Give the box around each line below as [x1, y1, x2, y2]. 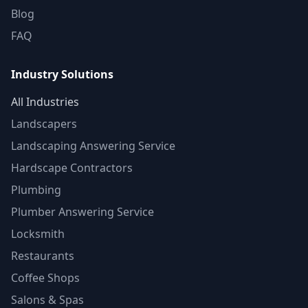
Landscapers [11, 116, 77, 131]
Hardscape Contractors [11, 160, 133, 175]
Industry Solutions [11, 67, 113, 82]
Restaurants [11, 248, 74, 263]
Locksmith [11, 226, 65, 241]
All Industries [11, 94, 79, 109]
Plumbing [11, 182, 61, 197]
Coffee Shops [11, 270, 80, 285]
